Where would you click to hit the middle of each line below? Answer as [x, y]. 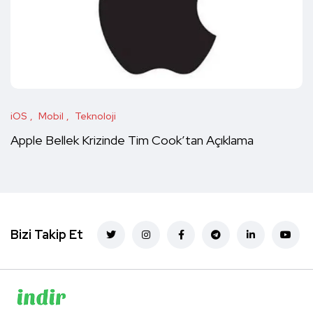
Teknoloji [95, 116]
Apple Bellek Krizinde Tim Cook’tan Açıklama [132, 140]
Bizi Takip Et [47, 235]
